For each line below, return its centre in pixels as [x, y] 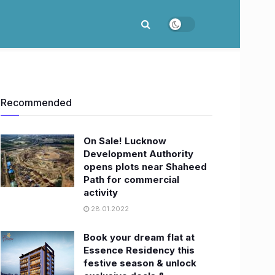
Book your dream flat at [139, 237]
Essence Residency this [139, 250]
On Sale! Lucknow [125, 141]
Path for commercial [131, 180]
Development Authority [138, 154]
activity [101, 192]
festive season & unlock [140, 263]
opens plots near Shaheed [145, 167]
